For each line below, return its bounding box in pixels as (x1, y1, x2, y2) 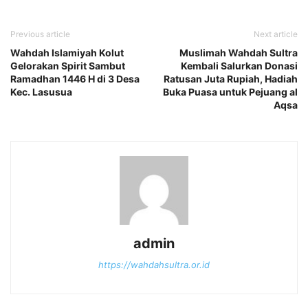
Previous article (10, 28, 70, 39)
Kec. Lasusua (10, 85, 72, 98)
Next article (254, 28, 298, 39)
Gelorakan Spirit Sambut (10, 59, 125, 71)
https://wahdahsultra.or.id (98, 258, 210, 270)
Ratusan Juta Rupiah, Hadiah (164, 72, 298, 85)
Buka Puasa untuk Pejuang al (163, 85, 298, 98)
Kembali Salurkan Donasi (181, 59, 298, 71)
